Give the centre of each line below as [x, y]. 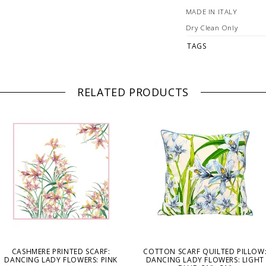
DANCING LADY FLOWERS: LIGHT [205, 259]
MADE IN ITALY [211, 11]
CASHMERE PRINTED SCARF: [61, 251]
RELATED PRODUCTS [133, 92]
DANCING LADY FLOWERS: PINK [61, 259]
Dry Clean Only [212, 27]
